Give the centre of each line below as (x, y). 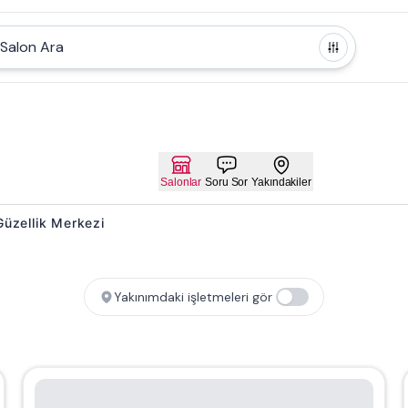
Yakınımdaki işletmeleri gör (193, 296)
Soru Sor (227, 182)
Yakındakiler (281, 182)
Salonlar (181, 182)
